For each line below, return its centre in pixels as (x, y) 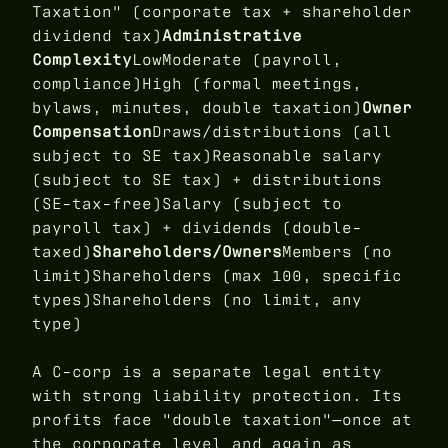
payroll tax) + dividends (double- (197, 228)
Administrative (232, 36)
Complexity (82, 60)
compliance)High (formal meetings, (197, 84)
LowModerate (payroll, (237, 60)
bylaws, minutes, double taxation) (197, 108)
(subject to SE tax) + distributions (207, 180)
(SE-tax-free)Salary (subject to (187, 204)
